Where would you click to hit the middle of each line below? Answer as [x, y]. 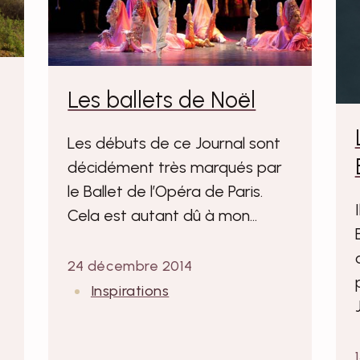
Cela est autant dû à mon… [163, 215]
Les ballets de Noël [162, 99]
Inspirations [130, 290]
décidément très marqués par [175, 167]
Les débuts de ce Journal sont [174, 143]
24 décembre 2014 [130, 266]
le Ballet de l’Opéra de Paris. [166, 191]
